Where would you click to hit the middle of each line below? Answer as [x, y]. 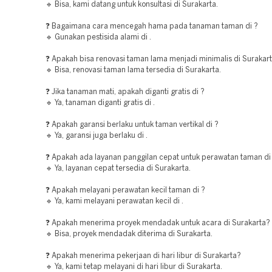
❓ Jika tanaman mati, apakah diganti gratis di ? [125, 92]
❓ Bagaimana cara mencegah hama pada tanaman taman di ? [152, 26]
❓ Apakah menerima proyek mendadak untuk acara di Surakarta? [158, 223]
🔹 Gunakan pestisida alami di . [98, 37]
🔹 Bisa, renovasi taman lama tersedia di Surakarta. [133, 70]
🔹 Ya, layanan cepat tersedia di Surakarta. [118, 168]
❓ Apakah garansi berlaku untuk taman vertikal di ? [132, 125]
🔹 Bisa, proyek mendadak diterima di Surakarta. [129, 234]
